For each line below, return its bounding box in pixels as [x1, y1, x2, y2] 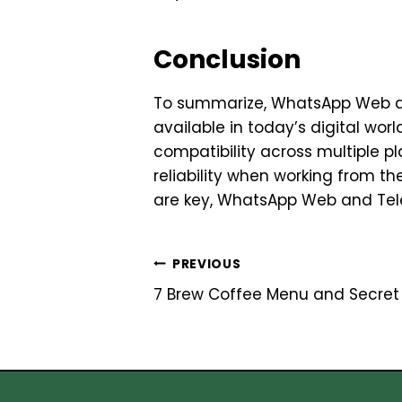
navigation [153, 288, 299, 324]
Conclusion [153, 42, 301, 78]
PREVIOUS [171, 255, 241, 273]
